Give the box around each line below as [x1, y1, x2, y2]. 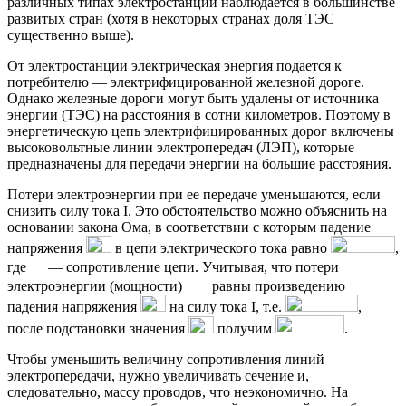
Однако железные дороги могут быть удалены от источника [7, 90, 379, 106]
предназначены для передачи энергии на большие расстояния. [7, 155, 391, 171]
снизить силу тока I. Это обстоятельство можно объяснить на [7, 202, 387, 218]
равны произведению [208, 277, 345, 294]
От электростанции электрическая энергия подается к [7, 57, 342, 73]
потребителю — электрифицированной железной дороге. [7, 73, 364, 90]
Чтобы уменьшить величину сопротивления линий [7, 351, 324, 367]
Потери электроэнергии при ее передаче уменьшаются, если [7, 186, 381, 202]
